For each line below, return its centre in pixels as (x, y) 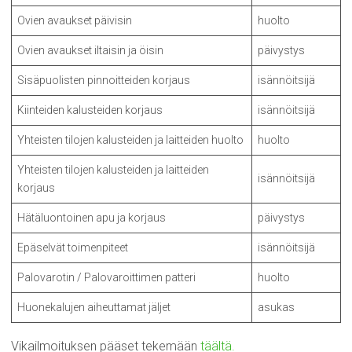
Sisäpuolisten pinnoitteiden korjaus (104, 80)
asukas (276, 307)
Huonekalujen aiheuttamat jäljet (94, 307)
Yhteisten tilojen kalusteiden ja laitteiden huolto (130, 140)
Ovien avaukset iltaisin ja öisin (90, 50)
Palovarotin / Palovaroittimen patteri (106, 277)
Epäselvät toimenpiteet (73, 247)
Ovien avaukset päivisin (75, 20)
